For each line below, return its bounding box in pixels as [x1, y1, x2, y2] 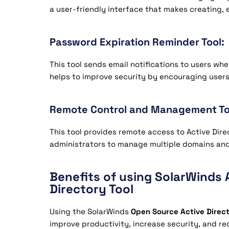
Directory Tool [50, 181, 133, 197]
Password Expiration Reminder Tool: [50, 35, 224, 49]
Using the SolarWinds [50, 207, 131, 216]
